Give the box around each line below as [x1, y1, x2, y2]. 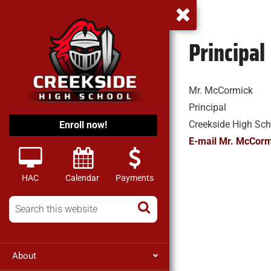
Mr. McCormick [189, 85, 253, 96]
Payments [115, 172, 154, 183]
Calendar [65, 172, 100, 183]
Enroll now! [59, 119, 107, 131]
